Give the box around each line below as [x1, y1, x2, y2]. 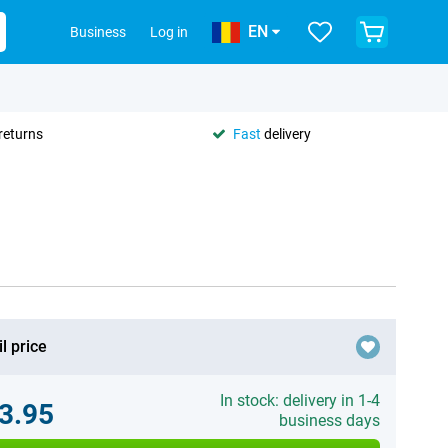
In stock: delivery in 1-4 [219, 391, 380, 410]
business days [278, 411, 380, 430]
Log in [150, 24, 188, 40]
